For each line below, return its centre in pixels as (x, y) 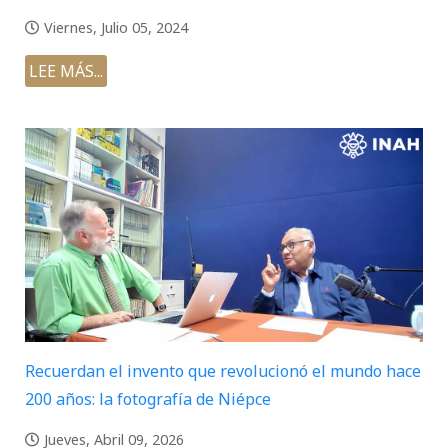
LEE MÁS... (66, 71)
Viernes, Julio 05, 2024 (116, 28)
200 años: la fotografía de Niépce (148, 399)
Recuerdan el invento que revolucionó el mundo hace (223, 371)
